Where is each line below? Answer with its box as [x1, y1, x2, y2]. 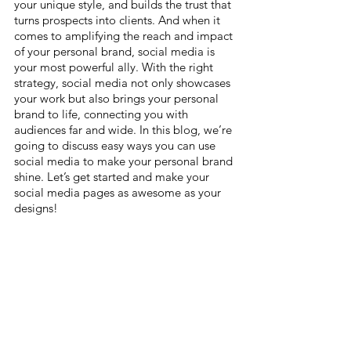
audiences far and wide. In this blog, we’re [14, 122, 235, 137]
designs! [14, 201, 58, 215]
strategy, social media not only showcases [14, 75, 233, 90]
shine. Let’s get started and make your [14, 169, 212, 184]
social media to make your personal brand [14, 154, 236, 168]
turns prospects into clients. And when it [14, 13, 223, 27]
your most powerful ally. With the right [14, 60, 216, 74]
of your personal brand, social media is [14, 44, 218, 59]
